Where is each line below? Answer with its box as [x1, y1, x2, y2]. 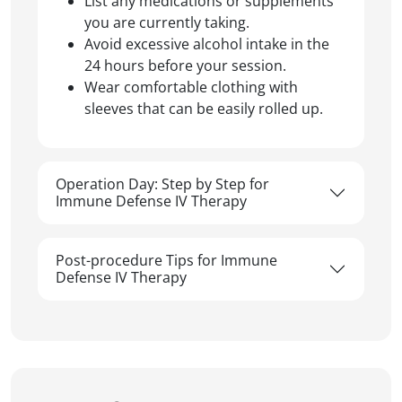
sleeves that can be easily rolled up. [84, 99, 323, 118]
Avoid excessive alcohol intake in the [84, 34, 329, 54]
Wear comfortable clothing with [84, 77, 298, 97]
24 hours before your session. [84, 56, 286, 75]
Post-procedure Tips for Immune [56, 250, 277, 270]
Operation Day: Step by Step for [56, 174, 269, 194]
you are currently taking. [84, 13, 249, 32]
